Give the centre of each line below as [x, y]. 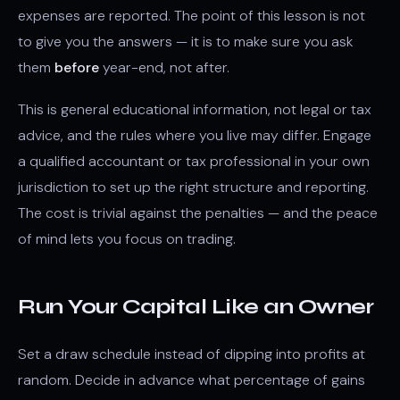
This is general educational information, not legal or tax [195, 109]
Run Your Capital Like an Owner [196, 307]
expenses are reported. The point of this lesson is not [192, 16]
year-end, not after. [164, 67]
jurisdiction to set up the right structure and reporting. [193, 187]
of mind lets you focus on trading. [127, 239]
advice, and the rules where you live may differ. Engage [195, 135]
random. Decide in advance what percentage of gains [192, 380]
